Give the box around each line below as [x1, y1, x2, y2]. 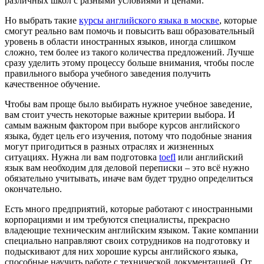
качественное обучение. [5, 78, 100, 89]
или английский [176, 151, 243, 162]
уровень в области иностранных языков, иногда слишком [5, 36, 236, 47]
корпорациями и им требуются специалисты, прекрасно [5, 214, 230, 225]
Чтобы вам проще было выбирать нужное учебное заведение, [5, 98, 252, 109]
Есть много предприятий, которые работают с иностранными [5, 203, 253, 214]
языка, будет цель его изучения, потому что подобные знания [5, 130, 252, 141]
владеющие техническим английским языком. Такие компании [5, 225, 259, 235]
